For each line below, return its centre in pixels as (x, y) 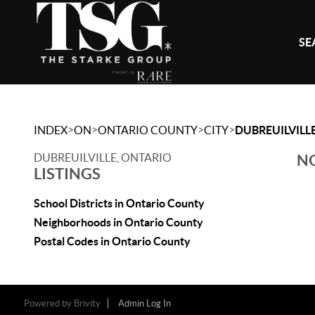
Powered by (49, 303)
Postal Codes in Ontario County (112, 241)
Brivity (87, 303)
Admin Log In (144, 303)
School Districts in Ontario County (119, 203)
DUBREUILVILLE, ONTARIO (103, 157)
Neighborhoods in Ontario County (118, 222)
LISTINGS (67, 173)
